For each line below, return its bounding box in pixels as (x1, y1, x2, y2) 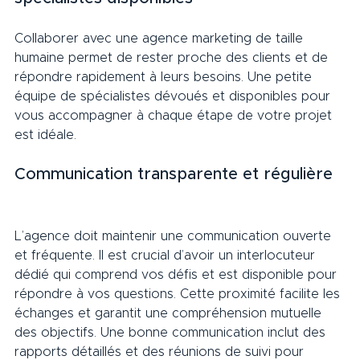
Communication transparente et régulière (14, 166, 342, 183)
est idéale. (14, 129, 96, 142)
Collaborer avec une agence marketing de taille (14, 32, 307, 46)
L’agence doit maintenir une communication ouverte (14, 230, 335, 243)
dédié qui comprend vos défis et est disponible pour (14, 268, 341, 282)
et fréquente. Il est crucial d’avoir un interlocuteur (14, 249, 319, 263)
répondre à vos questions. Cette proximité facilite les (14, 288, 344, 301)
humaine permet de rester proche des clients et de (14, 51, 332, 65)
